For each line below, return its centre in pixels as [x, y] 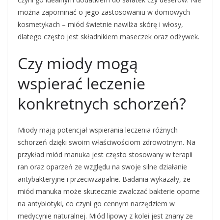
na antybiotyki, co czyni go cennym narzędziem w [96, 204]
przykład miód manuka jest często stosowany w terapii [105, 155]
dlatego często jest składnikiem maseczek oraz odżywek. [109, 37]
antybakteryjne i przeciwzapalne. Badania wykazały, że [104, 179]
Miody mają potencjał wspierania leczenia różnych [98, 130]
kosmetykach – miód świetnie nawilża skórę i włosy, [100, 25]
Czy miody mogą [78, 63]
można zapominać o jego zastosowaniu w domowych [104, 12]
